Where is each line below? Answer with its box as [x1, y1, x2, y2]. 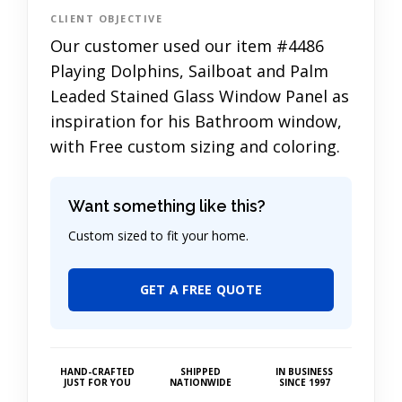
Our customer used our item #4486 [50, 34, 324, 57]
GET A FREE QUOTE [139, 280, 263, 298]
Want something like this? [68, 196, 266, 215]
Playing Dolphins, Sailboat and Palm [50, 59, 328, 82]
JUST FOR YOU [64, 375, 132, 389]
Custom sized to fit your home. [68, 226, 249, 244]
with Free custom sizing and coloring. [50, 135, 340, 157]
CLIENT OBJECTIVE [50, 11, 162, 25]
